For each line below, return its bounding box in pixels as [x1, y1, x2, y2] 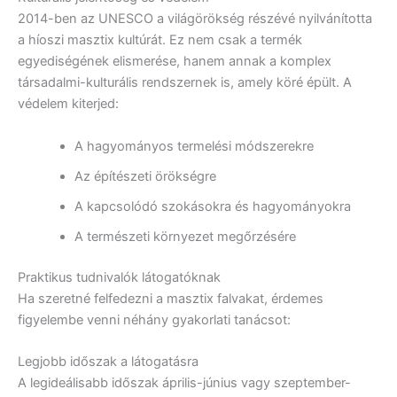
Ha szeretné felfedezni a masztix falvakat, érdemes [18, 290, 323, 307]
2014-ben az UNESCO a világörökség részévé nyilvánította [18, 11, 372, 27]
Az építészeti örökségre [74, 167, 216, 184]
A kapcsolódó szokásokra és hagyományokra [74, 198, 351, 214]
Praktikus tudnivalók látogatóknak [18, 269, 221, 285]
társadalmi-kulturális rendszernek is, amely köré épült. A [18, 74, 352, 91]
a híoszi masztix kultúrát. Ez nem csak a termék [18, 32, 302, 49]
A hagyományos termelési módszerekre [74, 137, 314, 154]
